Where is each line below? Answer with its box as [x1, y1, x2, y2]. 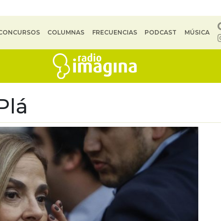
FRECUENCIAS [92, 29, 137, 36]
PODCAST [145, 29, 177, 36]
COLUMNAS [47, 29, 85, 36]
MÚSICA [184, 29, 210, 36]
